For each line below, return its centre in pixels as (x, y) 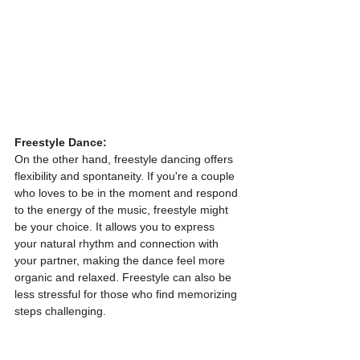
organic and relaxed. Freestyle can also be (125, 278)
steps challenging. (60, 311)
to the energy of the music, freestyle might (123, 210)
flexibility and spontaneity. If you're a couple (126, 176)
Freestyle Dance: (61, 143)
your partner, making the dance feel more (121, 261)
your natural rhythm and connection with (118, 244)
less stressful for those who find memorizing (127, 295)
